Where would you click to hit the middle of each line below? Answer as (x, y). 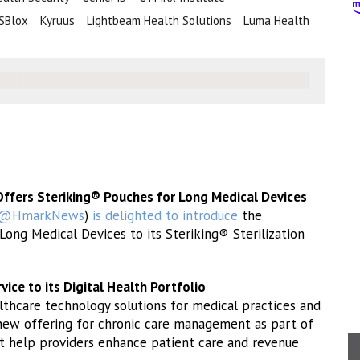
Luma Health (276, 20)
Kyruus (57, 20)
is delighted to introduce (165, 215)
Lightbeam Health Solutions (159, 20)
